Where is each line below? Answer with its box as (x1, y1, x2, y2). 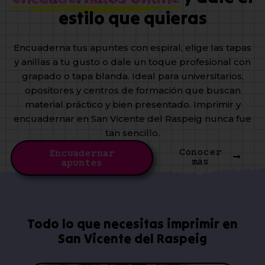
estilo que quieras (58, 7, 207, 30)
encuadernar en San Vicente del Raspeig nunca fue (14, 113, 251, 125)
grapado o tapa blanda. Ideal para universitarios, (21, 70, 244, 82)
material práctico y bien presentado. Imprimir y (24, 99, 241, 111)
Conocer (179, 147, 222, 157)
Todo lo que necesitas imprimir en (27, 215, 238, 232)
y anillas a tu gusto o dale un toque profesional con (14, 56, 251, 68)
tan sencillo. (105, 127, 160, 139)
